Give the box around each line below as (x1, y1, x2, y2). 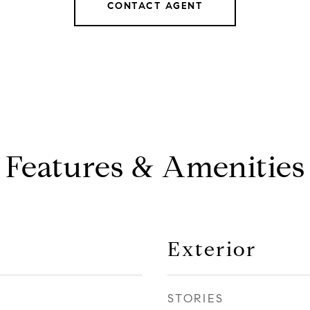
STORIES (167, 291, 224, 306)
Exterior (167, 237, 257, 262)
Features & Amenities (5, 149, 305, 185)
